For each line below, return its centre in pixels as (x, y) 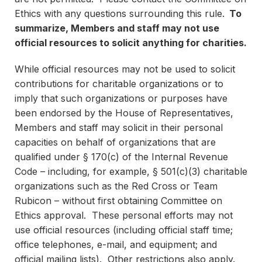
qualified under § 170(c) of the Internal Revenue (121, 157)
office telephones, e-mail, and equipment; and (116, 244)
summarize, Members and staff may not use (117, 28)
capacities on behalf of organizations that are (115, 142)
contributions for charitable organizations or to (119, 84)
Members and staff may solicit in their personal (119, 127)
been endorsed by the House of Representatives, (124, 113)
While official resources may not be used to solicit (125, 69)
